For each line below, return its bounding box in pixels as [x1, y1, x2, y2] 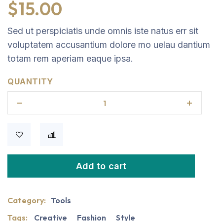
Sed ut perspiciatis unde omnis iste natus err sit [7, 26, 198, 36]
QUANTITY [7, 76, 53, 86]
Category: [7, 195, 47, 205]
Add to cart [75, 161, 127, 171]
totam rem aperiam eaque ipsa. [7, 53, 133, 64]
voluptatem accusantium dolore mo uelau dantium [7, 39, 210, 50]
